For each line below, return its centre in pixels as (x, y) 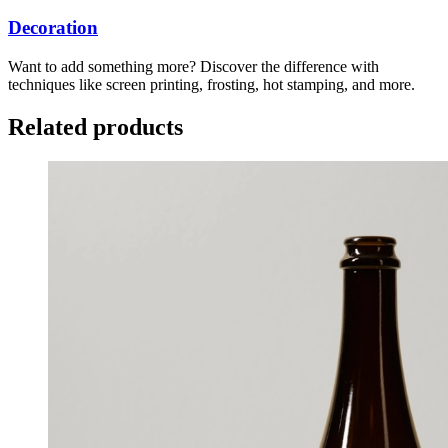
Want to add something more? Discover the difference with (193, 66)
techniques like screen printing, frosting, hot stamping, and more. (211, 84)
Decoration (53, 28)
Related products (95, 126)
